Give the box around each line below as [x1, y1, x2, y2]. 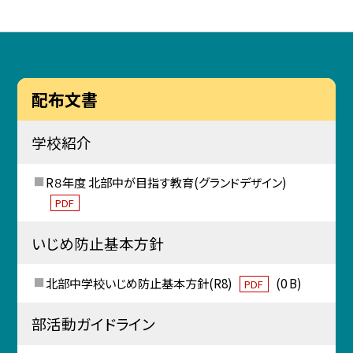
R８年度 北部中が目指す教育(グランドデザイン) [45, 173, 287, 191]
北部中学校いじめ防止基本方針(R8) [45, 273, 235, 292]
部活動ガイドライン [31, 313, 155, 335]
